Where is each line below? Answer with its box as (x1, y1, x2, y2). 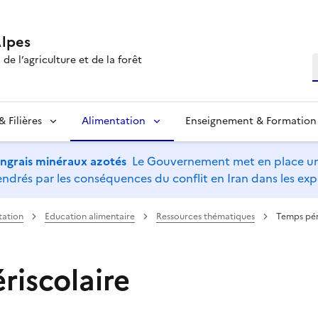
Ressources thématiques (156, 209, 255, 223)
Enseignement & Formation (185, 113, 317, 128)
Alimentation (82, 113, 146, 128)
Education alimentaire (45, 209, 135, 223)
